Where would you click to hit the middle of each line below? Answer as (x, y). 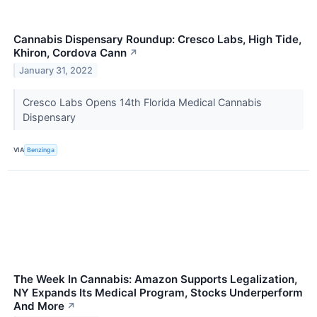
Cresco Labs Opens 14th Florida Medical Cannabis (142, 102)
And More (39, 306)
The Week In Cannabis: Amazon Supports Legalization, (155, 279)
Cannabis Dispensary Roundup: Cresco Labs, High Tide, (157, 39)
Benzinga (41, 150)
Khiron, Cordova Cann (70, 52)
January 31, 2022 (56, 70)
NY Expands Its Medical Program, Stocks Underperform (158, 293)
